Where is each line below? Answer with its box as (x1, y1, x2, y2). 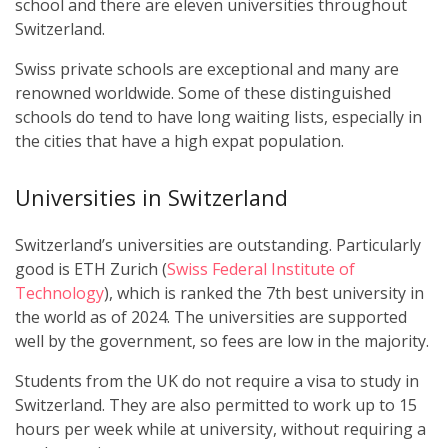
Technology (15, 282, 104, 305)
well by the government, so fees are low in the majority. (15, 330, 429, 353)
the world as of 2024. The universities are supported (15, 306, 407, 329)
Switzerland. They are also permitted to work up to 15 (15, 394, 417, 417)
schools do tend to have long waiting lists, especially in (15, 105, 422, 128)
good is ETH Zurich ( (15, 258, 167, 281)
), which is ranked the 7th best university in (104, 282, 424, 305)
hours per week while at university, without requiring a (15, 418, 426, 441)
